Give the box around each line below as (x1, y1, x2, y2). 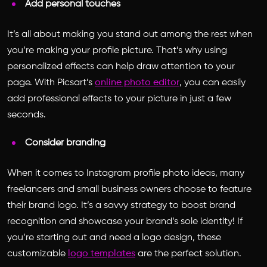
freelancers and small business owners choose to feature (7, 184, 252, 194)
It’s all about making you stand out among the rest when (7, 29, 253, 39)
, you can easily (179, 77, 246, 88)
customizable (7, 249, 68, 259)
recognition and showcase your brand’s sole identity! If (7, 216, 243, 226)
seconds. (7, 110, 48, 120)
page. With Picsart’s (7, 77, 95, 88)
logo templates (68, 249, 135, 259)
